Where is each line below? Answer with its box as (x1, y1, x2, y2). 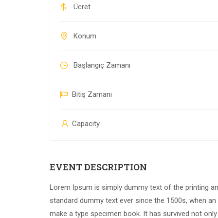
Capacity (70, 119, 100, 128)
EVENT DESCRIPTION (50, 161, 147, 173)
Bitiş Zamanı (72, 90, 112, 99)
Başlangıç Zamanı (72, 61, 130, 70)
